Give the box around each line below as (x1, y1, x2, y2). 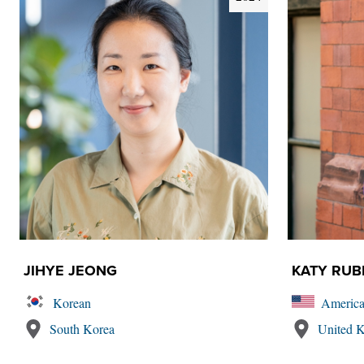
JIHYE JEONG (24, 262, 117, 279)
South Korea (50, 320, 115, 337)
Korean (53, 294, 91, 311)
